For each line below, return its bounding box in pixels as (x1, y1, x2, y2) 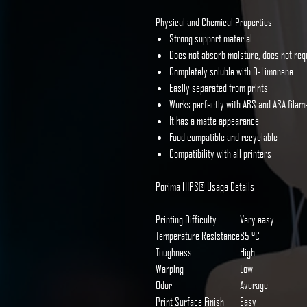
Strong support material (169, 32, 252, 45)
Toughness (156, 245, 192, 259)
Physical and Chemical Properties (156, 15, 272, 29)
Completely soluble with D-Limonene (169, 64, 293, 78)
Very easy (240, 212, 274, 226)
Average (240, 278, 268, 292)
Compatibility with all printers (169, 147, 271, 160)
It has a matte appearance (169, 114, 259, 127)
